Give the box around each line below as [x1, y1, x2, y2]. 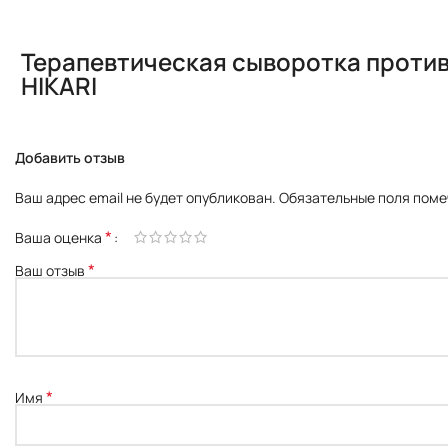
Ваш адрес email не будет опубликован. [15, 188, 276, 208]
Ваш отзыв [15, 261, 88, 281]
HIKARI [21, 69, 97, 103]
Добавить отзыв [15, 148, 125, 168]
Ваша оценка [15, 228, 105, 248]
